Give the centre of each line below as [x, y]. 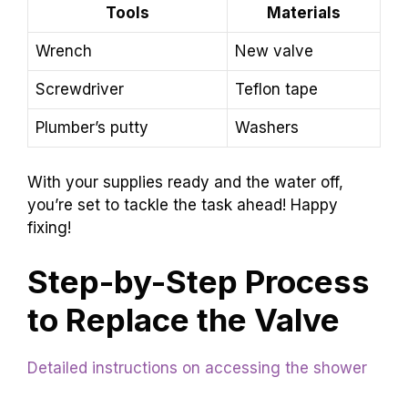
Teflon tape [276, 90]
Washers [267, 128]
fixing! [49, 227]
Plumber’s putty [92, 128]
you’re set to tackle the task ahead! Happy [183, 204]
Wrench [64, 51]
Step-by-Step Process [199, 282]
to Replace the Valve [184, 320]
